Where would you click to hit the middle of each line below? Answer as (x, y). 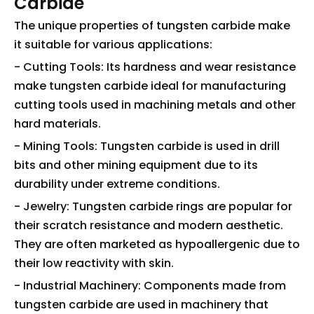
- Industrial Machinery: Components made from (150, 286)
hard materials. (57, 124)
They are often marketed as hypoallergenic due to (157, 244)
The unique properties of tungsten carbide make (152, 26)
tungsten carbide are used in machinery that (141, 305)
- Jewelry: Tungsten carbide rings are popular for (153, 206)
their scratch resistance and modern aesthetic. (149, 225)
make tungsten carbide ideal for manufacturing (150, 86)
